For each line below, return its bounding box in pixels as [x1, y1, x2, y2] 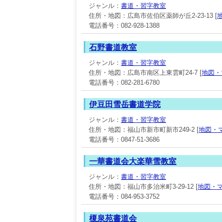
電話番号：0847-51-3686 [89, 136, 160, 143]
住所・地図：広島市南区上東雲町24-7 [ [89, 69, 202, 76]
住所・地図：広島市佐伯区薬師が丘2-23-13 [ [89, 12, 217, 19]
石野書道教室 [89, 43, 137, 52]
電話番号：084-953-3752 [89, 193, 160, 200]
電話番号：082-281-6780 [89, 79, 160, 86]
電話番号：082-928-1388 [89, 22, 160, 29]
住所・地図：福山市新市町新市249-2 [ [89, 126, 199, 133]
